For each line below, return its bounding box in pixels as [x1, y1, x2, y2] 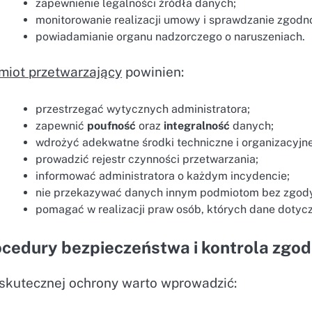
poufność [87, 119, 136, 133]
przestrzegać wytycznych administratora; [36, 102, 251, 116]
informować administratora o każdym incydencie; [36, 169, 290, 183]
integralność [164, 119, 231, 133]
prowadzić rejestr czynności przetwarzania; [36, 153, 259, 166]
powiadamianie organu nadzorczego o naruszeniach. [36, 29, 306, 43]
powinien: [122, 63, 185, 79]
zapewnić [36, 119, 88, 133]
